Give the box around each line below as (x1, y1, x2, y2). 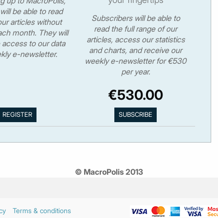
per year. (121, 66, 150, 76)
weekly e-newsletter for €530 (85, 55, 187, 66)
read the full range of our (94, 23, 178, 34)
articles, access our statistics (86, 34, 185, 44)
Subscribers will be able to (91, 13, 180, 23)
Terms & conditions (13, 206, 71, 215)
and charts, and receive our (89, 45, 182, 55)
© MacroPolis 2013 (75, 167, 143, 177)
